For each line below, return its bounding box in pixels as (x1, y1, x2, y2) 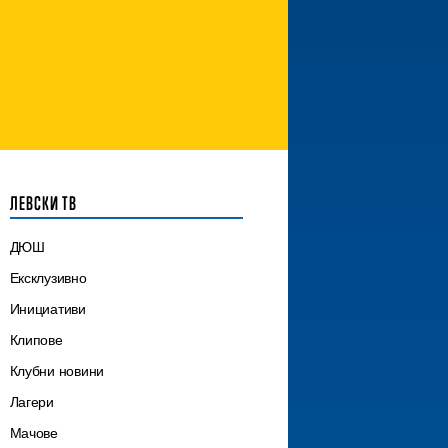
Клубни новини (9, 360, 104, 381)
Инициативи (9, 298, 86, 319)
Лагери (9, 391, 54, 412)
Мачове (9, 422, 58, 443)
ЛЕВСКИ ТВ (9, 191, 77, 214)
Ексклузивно (9, 267, 87, 288)
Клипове (9, 329, 63, 350)
